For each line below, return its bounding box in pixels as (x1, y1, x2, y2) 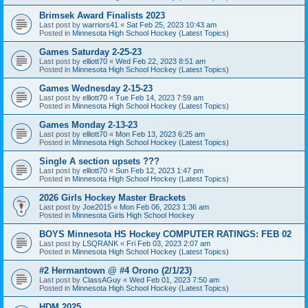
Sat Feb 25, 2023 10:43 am (126, 20, 217, 29)
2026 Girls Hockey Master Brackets (39, 192, 186, 203)
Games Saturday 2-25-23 (39, 46, 142, 57)
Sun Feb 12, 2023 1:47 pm (115, 166, 203, 175)
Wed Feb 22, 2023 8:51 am (115, 56, 206, 65)
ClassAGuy (82, 275, 121, 284)
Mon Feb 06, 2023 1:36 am (120, 202, 209, 211)
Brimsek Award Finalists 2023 (39, 10, 165, 21)
